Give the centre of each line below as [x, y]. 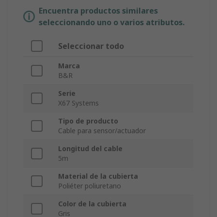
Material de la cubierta [98, 176]
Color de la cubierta [92, 204]
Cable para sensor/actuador [102, 131]
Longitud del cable [90, 149]
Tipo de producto [88, 121]
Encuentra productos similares [98, 11]
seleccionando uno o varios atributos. [112, 23]
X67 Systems [78, 103]
